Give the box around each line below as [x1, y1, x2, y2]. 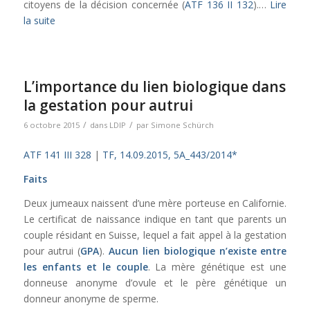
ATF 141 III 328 [23, 148, 91, 162]
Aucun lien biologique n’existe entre [109, 244, 287, 258]
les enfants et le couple [23, 260, 148, 274]
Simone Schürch [150, 120, 214, 131]
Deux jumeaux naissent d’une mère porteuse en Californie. [23, 197, 287, 210]
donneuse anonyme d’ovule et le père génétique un [23, 276, 287, 290]
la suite [23, 13, 55, 27]
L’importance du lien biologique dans [23, 77, 286, 97]
